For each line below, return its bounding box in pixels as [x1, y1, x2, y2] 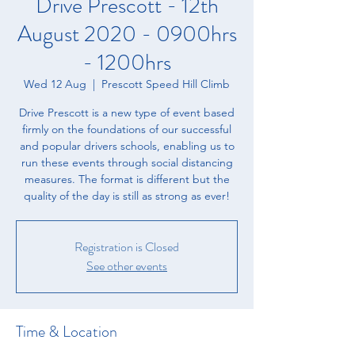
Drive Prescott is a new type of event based [19, 105, 235, 120]
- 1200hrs [82, 46, 171, 78]
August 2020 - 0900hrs [17, 17, 237, 50]
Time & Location [16, 319, 117, 343]
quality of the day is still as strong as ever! [24, 188, 230, 203]
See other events [86, 256, 167, 275]
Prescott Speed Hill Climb [101, 76, 230, 91]
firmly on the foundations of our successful [22, 121, 231, 136]
